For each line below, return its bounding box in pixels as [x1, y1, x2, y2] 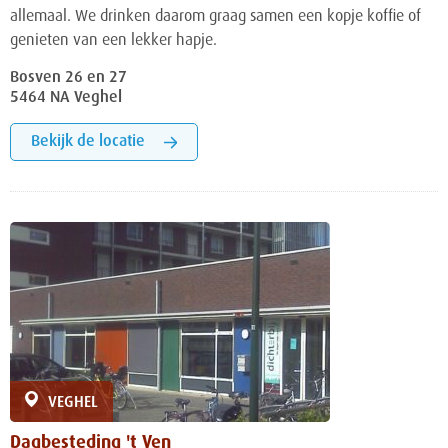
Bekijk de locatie [31, 134, 145, 151]
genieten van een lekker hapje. [10, 33, 217, 50]
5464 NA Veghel [10, 90, 122, 107]
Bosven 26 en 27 [10, 70, 127, 87]
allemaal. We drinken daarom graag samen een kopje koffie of [10, 9, 421, 26]
